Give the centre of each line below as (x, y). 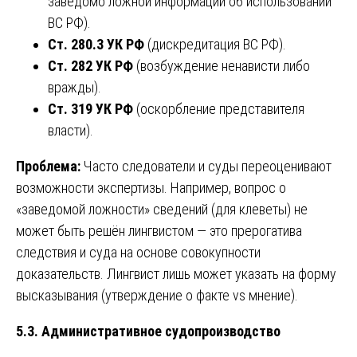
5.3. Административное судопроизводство (148, 331)
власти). (71, 131)
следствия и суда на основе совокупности (138, 253)
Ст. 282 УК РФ (90, 66)
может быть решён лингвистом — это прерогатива (159, 231)
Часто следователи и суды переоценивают (206, 167)
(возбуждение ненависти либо (222, 66)
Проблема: (48, 167)
